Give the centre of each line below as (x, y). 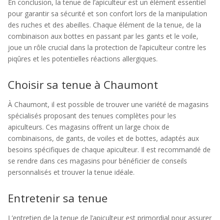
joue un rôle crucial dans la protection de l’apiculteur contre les (107, 47)
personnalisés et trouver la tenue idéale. (71, 172)
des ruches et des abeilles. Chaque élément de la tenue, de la (105, 25)
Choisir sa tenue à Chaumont (83, 84)
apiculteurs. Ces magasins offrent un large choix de (89, 127)
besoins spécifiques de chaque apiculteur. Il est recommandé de (109, 150)
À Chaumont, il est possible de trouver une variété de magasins (108, 104)
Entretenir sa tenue (58, 198)
